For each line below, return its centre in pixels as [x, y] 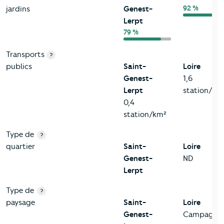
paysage [20, 203]
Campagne [202, 215]
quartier [20, 147]
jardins [18, 9]
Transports [25, 55]
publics [19, 67]
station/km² [145, 115]
